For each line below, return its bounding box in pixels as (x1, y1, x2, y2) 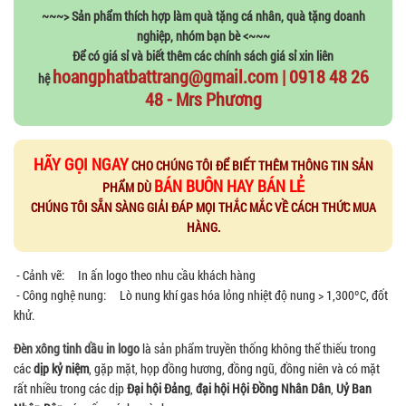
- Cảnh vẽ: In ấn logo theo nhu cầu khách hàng (14, 266, 256, 284)
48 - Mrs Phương (144, 86, 262, 111)
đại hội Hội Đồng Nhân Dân (196, 379, 331, 397)
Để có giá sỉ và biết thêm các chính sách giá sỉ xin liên (72, 46, 333, 64)
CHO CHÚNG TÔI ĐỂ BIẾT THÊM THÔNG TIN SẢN (128, 156, 373, 174)
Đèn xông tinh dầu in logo (14, 339, 140, 357)
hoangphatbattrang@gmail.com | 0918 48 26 (52, 63, 369, 88)
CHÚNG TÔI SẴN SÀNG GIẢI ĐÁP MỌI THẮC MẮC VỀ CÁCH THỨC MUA (30, 198, 376, 216)
